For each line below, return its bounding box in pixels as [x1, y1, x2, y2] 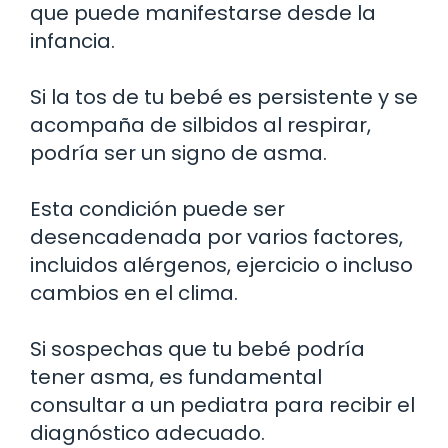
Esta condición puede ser [30, 194, 285, 223]
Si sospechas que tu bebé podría [30, 334, 365, 363]
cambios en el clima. [30, 278, 238, 307]
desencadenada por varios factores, [30, 222, 403, 251]
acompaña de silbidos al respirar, [30, 110, 371, 139]
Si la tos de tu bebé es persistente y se [30, 82, 418, 111]
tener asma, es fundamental [30, 362, 322, 391]
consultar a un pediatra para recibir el [30, 390, 415, 419]
